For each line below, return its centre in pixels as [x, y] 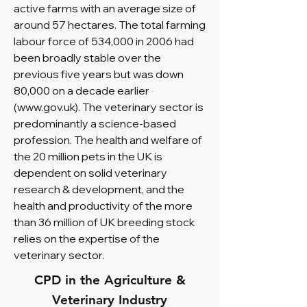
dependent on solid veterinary [90, 173]
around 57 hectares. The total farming [110, 25]
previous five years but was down [99, 74]
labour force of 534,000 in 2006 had [104, 41]
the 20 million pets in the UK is [88, 156]
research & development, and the [99, 189]
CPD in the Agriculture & [110, 280]
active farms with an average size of [105, 8]
